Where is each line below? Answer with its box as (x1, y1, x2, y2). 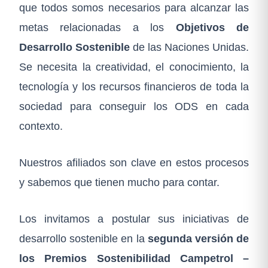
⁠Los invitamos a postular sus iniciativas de (19, 212, 249, 226)
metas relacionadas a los (19, 21, 176, 34)
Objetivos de (175, 21, 249, 34)
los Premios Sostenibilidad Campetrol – (19, 252, 249, 265)
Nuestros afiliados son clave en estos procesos (19, 156, 249, 169)
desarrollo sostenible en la (19, 232, 148, 245)
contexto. (19, 120, 63, 133)
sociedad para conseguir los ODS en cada (19, 100, 249, 113)
